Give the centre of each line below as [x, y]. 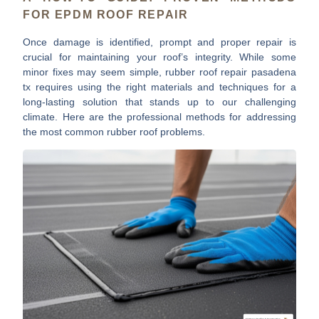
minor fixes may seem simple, [94, 72]
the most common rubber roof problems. [114, 131]
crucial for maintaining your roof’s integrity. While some [159, 57]
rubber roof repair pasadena [231, 72]
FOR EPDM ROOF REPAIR [106, 14]
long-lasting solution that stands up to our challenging [159, 101]
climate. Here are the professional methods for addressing [159, 116]
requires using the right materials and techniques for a [163, 87]
